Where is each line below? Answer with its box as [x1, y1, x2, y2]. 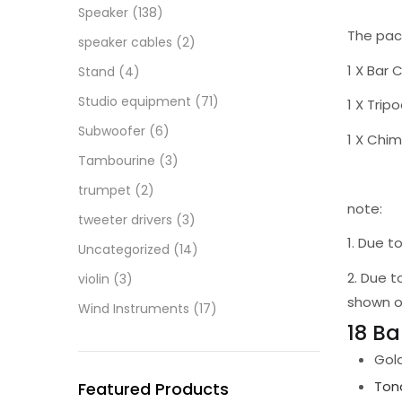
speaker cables [78, 33, 172, 51]
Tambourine [78, 152, 155, 170]
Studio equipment [78, 92, 191, 110]
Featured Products [78, 378, 229, 400]
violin [78, 270, 109, 288]
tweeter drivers [78, 211, 172, 229]
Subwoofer [78, 122, 145, 140]
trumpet [78, 181, 131, 199]
